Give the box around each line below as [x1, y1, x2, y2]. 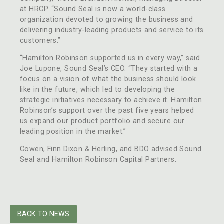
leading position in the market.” [20, 127, 126, 136]
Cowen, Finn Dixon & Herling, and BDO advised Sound [20, 145, 202, 154]
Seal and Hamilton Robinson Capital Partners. [20, 155, 177, 164]
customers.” [20, 36, 61, 45]
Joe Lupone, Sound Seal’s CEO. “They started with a [20, 64, 198, 73]
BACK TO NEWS [17, 209, 69, 218]
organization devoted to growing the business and [20, 15, 193, 24]
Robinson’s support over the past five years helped [20, 106, 194, 115]
